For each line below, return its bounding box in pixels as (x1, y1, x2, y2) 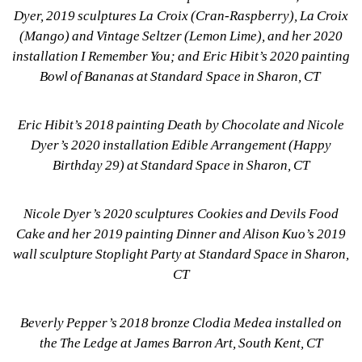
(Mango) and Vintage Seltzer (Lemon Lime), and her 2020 (19, 27, 343, 44)
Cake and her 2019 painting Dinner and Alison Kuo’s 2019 (15, 225, 347, 242)
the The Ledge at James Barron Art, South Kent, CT (39, 335, 323, 351)
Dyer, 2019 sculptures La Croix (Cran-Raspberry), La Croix (14, 7, 348, 23)
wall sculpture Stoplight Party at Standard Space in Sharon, (13, 246, 349, 262)
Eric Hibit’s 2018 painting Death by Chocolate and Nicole (18, 116, 344, 133)
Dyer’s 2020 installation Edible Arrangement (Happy (30, 137, 332, 153)
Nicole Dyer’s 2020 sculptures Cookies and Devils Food (23, 205, 339, 221)
